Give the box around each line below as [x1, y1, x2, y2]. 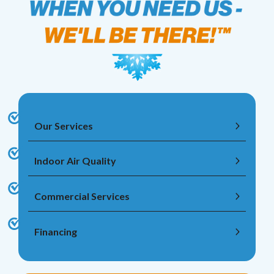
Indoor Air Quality [34, 155, 116, 167]
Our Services [34, 119, 93, 131]
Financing [34, 225, 77, 237]
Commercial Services [34, 190, 130, 202]
